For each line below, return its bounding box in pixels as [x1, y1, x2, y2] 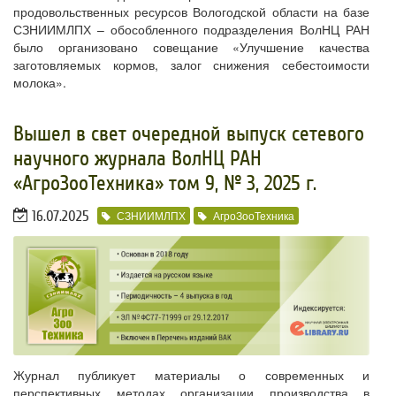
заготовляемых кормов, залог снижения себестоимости [13, 56, 369, 74]
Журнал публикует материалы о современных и [13, 366, 369, 385]
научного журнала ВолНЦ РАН [13, 147, 262, 171]
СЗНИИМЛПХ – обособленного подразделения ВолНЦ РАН [13, 20, 369, 39]
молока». [13, 73, 66, 92]
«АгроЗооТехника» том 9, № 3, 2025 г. [13, 171, 316, 196]
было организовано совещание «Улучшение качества [13, 38, 369, 57]
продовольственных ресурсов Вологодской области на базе [13, 3, 369, 21]
